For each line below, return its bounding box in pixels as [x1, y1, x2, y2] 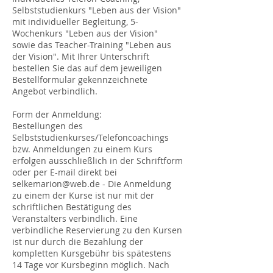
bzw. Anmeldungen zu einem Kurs [12, 143, 152, 155]
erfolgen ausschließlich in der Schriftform [12, 155, 183, 166]
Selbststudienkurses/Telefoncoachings [12, 132, 169, 143]
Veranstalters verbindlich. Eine [12, 213, 138, 224]
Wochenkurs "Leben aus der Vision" [12, 27, 158, 39]
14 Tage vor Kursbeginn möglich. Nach [12, 259, 169, 271]
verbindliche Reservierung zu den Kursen [12, 224, 182, 236]
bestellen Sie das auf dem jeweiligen [12, 62, 162, 74]
